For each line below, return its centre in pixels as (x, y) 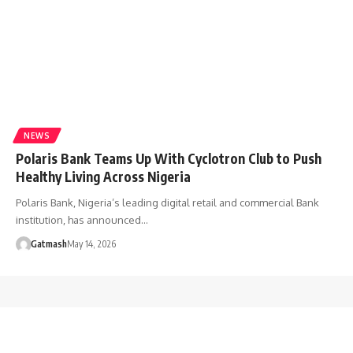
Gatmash (48, 244)
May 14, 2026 (91, 244)
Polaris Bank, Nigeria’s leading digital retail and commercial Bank (167, 203)
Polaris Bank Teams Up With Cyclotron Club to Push (169, 159)
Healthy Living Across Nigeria (103, 177)
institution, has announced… (82, 220)
